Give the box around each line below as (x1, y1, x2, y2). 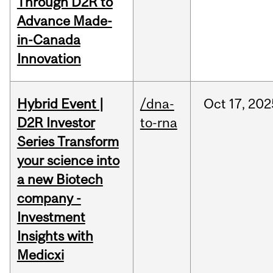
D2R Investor (16, 115, 95, 131)
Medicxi (16, 247, 64, 263)
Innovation (16, 51, 81, 67)
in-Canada (16, 32, 80, 48)
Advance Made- (16, 13, 112, 29)
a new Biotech (16, 171, 103, 188)
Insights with (16, 228, 93, 244)
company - (16, 190, 81, 207)
